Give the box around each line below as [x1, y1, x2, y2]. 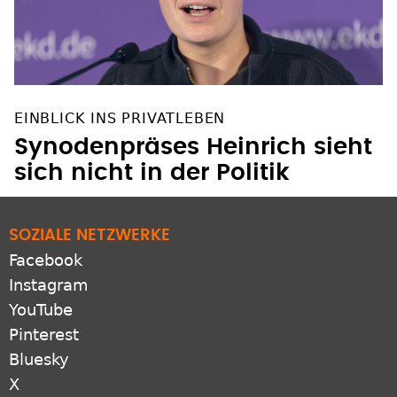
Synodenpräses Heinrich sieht [14, 136, 372, 160]
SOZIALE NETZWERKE [9, 228, 170, 245]
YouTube [9, 300, 73, 320]
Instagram [9, 276, 89, 295]
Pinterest [9, 325, 79, 345]
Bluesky [9, 350, 69, 370]
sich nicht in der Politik [14, 161, 290, 185]
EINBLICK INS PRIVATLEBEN [14, 110, 226, 128]
